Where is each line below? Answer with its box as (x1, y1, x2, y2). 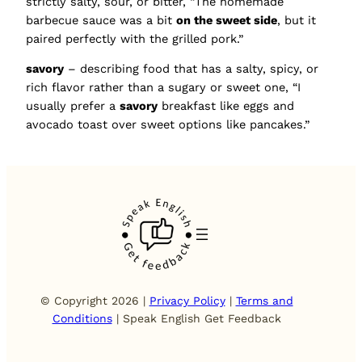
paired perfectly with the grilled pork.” (26, 31, 243, 46)
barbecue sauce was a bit (26, 12, 176, 27)
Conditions (52, 312, 112, 326)
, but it (277, 12, 316, 27)
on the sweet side (176, 12, 277, 27)
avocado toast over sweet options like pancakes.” (26, 117, 309, 133)
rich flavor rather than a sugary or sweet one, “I (26, 80, 301, 95)
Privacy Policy (149, 294, 225, 308)
